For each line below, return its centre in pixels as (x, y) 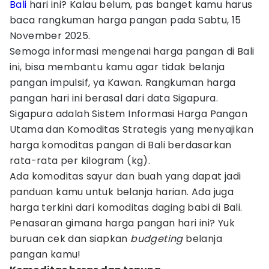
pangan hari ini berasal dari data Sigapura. (114, 98)
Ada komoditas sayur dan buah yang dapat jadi (125, 176)
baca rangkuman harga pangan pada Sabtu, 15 (125, 20)
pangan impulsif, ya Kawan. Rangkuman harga (123, 83)
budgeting (158, 239)
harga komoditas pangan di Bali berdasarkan (121, 145)
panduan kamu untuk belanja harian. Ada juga (122, 192)
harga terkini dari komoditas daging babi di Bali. (126, 207)
